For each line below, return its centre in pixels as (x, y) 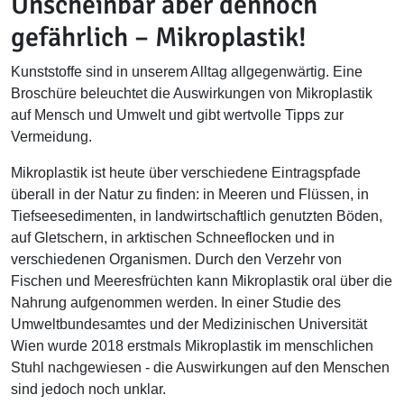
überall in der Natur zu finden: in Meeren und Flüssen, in (190, 194)
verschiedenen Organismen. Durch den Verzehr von (176, 259)
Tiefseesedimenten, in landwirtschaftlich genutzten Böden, (197, 216)
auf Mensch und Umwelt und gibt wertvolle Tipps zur (177, 115)
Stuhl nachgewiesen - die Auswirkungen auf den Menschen (200, 367)
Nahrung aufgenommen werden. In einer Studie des (176, 302)
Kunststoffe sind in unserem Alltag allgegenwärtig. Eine (187, 71)
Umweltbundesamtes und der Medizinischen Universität (189, 324)
